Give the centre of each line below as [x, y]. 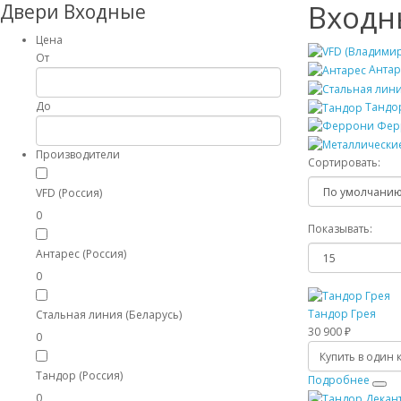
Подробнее [338, 380]
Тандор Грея [341, 314]
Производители [78, 154]
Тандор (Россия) [79, 375]
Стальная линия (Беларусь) [109, 314]
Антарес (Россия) [81, 253]
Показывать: [340, 229]
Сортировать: [344, 163]
